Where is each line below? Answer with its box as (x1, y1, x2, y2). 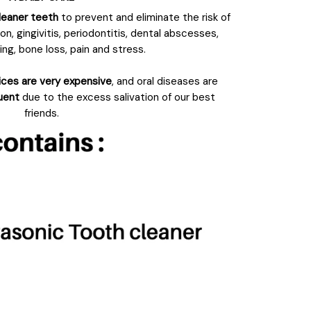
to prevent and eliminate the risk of (60, 10, 230, 24)
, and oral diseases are (111, 74, 218, 88)
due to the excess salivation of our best (19, 90, 215, 104)
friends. (24, 106, 59, 120)
